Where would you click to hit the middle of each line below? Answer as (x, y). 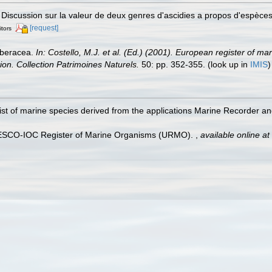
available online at (235, 134)
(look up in (228, 64)
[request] (44, 28)
